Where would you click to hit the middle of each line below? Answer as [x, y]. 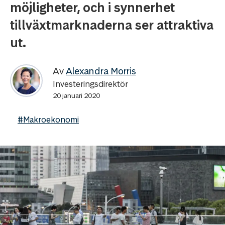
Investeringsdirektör [90, 84]
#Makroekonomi [48, 120]
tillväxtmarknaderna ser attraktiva [112, 25]
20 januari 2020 [76, 95]
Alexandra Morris [101, 71]
